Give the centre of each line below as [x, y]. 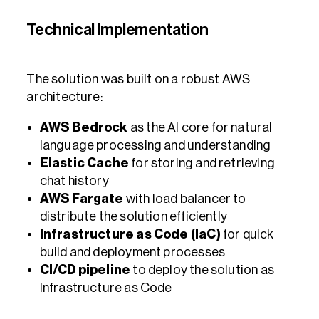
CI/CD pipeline [85, 270]
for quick [247, 234]
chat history [74, 181]
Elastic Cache [84, 163]
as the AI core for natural [200, 127]
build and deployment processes [132, 252]
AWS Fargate [82, 198]
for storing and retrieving [202, 163]
